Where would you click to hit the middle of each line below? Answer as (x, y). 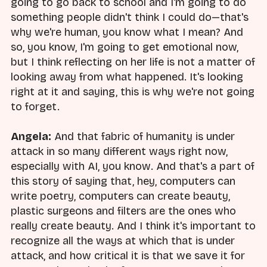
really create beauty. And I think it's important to (133, 226)
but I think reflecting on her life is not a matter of (133, 62)
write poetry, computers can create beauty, (120, 196)
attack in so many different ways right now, (119, 152)
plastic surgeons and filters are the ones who (123, 211)
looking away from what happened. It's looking (127, 77)
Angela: (31, 137)
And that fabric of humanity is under (143, 137)
